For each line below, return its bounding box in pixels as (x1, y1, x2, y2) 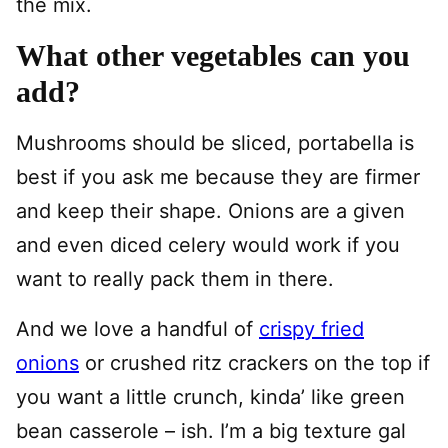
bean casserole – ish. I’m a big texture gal (16, 418, 406, 443)
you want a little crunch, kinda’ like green (16, 384, 405, 409)
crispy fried (259, 316, 364, 341)
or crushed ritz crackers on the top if (79, 350, 430, 375)
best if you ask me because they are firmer (16, 164, 420, 189)
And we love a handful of (16, 316, 259, 341)
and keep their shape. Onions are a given (16, 198, 405, 223)
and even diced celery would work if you (16, 232, 400, 257)
